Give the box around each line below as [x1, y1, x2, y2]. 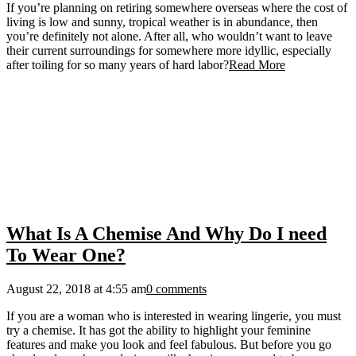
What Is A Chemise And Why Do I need [6, 223, 327, 245]
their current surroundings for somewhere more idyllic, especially [6, 44, 331, 58]
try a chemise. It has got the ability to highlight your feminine [6, 323, 311, 338]
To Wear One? [6, 245, 126, 266]
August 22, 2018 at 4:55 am [6, 282, 146, 296]
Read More [229, 58, 285, 72]
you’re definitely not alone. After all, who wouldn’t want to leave [6, 29, 332, 44]
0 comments [146, 282, 207, 296]
